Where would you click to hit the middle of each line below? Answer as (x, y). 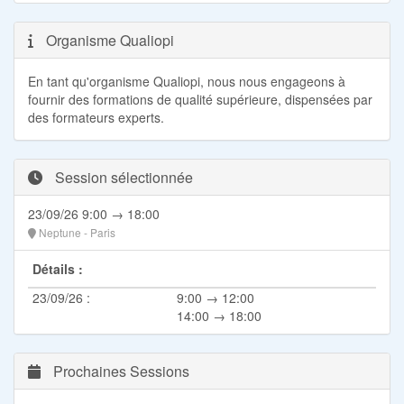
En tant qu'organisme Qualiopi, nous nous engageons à (187, 81)
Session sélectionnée (122, 177)
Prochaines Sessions (119, 371)
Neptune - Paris (76, 232)
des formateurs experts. (96, 117)
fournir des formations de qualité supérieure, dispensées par (200, 99)
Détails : (58, 268)
